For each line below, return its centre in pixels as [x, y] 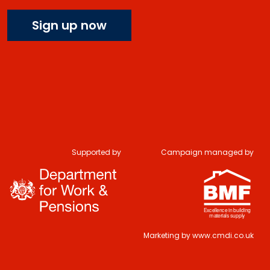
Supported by [96, 152]
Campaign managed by [207, 152]
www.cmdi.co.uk [223, 235]
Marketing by [168, 235]
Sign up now [69, 25]
